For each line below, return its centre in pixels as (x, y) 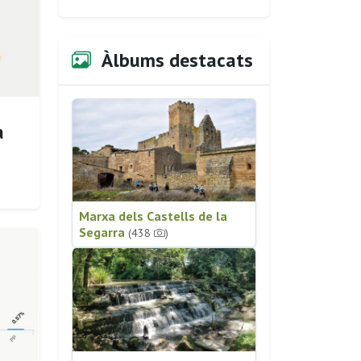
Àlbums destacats (175, 60)
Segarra (104, 232)
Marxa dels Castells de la (153, 216)
